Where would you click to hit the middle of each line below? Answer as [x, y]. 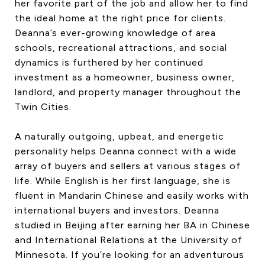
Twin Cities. [45, 106]
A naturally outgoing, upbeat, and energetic [119, 136]
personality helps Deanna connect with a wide [126, 151]
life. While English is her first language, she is [123, 180]
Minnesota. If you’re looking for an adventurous [130, 254]
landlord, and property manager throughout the [128, 92]
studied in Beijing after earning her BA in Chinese [132, 225]
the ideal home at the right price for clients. [120, 18]
